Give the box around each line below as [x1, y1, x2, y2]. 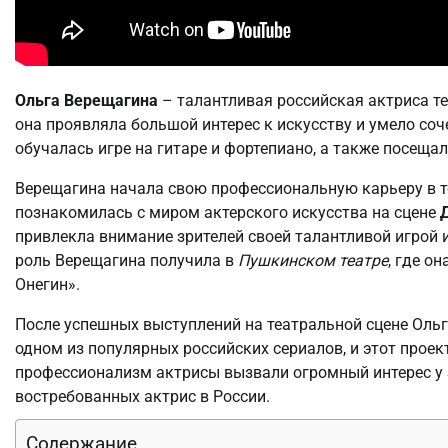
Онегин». [15, 274, 80, 294]
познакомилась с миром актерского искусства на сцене [15, 202, 440, 222]
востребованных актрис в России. [15, 386, 270, 406]
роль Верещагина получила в [15, 250, 238, 270]
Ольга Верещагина [15, 90, 158, 110]
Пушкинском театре [238, 250, 388, 270]
